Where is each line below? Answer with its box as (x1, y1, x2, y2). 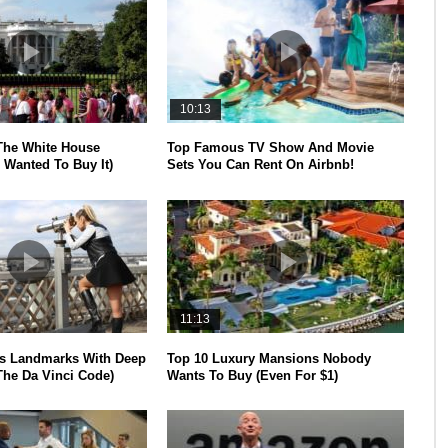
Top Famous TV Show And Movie (167, 140, 375, 156)
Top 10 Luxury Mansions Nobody (167, 350, 372, 366)
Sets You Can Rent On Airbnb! (167, 157, 355, 173)
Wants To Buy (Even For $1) (167, 367, 339, 383)
